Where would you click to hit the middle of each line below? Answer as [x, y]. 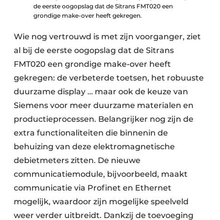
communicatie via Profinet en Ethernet [93, 188]
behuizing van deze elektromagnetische [94, 147]
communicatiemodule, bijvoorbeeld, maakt [101, 174]
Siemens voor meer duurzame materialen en [104, 106]
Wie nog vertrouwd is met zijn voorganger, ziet [107, 37]
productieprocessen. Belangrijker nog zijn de [104, 119]
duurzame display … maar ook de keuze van [101, 92]
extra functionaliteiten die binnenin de [91, 133]
